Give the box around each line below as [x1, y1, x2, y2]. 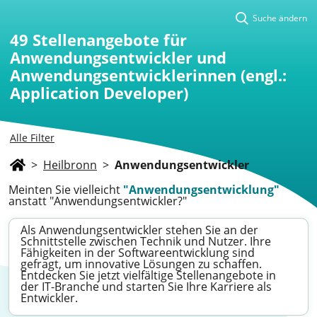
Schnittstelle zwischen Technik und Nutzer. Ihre [21, 234, 271, 249]
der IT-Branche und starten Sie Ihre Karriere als [21, 279, 272, 294]
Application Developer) [10, 82, 188, 103]
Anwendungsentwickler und [10, 47, 226, 68]
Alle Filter [10, 131, 54, 144]
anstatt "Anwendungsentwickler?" [8, 193, 187, 209]
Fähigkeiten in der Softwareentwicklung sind [21, 245, 255, 260]
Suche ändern [253, 12, 307, 24]
